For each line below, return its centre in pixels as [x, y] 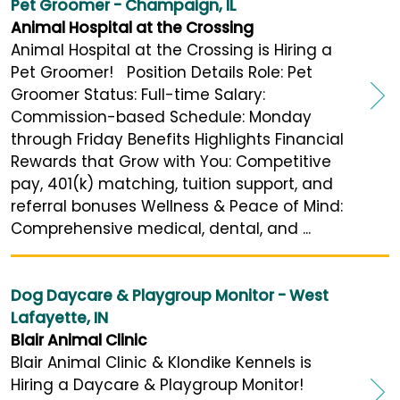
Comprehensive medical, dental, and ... [161, 229]
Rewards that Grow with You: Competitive [171, 162]
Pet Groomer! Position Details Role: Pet [162, 73]
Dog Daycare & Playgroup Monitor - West [170, 296]
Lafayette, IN [59, 318]
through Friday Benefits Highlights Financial [177, 140]
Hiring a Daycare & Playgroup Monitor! [157, 385]
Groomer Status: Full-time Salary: [138, 95]
